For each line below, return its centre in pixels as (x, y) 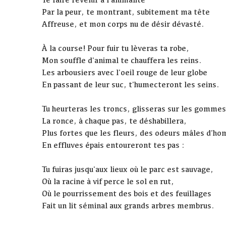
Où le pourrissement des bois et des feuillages (127, 194)
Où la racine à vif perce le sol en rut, (108, 182)
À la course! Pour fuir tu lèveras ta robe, (116, 48)
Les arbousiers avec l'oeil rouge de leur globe (125, 73)
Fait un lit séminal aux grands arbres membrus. (128, 206)
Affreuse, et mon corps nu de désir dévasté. (123, 24)
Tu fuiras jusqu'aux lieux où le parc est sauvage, (128, 169)
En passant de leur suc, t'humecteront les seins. (131, 85)
